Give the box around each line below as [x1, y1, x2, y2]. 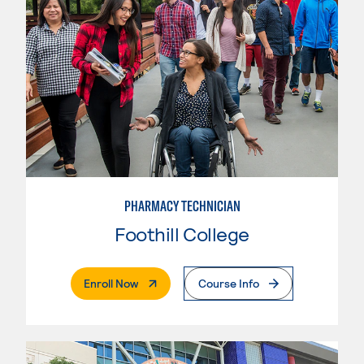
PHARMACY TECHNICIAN [123, 196, 240, 215]
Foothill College [115, 221, 249, 245]
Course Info [198, 275, 259, 290]
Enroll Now [84, 275, 138, 290]
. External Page [137, 275, 213, 289]
